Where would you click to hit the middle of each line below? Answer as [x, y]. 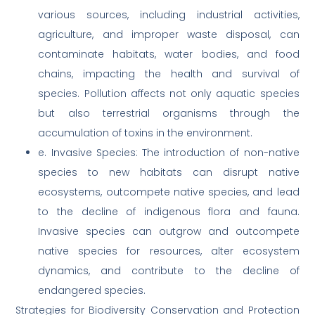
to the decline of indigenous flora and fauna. [169, 212]
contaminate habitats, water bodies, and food [169, 54]
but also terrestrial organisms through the [169, 114]
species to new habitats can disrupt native [169, 173]
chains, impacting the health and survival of [169, 74]
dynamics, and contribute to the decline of [169, 271]
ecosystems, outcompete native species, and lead [169, 192]
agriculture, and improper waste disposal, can [169, 35]
